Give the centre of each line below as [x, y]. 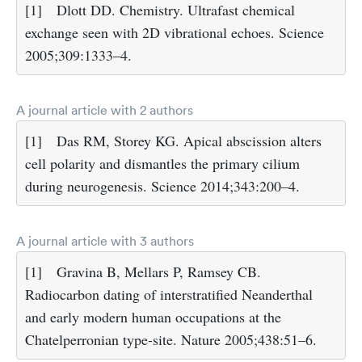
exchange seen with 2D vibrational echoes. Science [175, 33]
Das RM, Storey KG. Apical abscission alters [189, 141]
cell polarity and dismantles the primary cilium [162, 164]
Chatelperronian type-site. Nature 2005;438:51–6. [171, 340]
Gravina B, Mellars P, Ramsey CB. [159, 272]
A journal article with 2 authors [105, 110]
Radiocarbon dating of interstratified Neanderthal [169, 295]
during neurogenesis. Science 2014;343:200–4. [162, 186]
